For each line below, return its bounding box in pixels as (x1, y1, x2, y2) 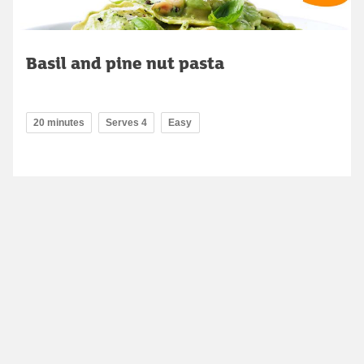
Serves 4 (106, 117, 147, 129)
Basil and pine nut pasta (26, 50, 224, 76)
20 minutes (33, 117, 84, 129)
